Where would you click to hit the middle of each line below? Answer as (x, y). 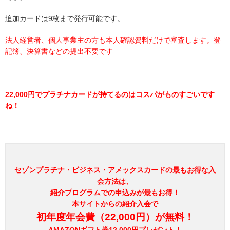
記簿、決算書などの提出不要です (59, 52)
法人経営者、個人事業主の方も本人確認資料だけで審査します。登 (113, 40)
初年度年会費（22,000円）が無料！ (115, 217)
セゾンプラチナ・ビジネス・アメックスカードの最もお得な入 (115, 170)
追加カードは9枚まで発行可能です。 (65, 19)
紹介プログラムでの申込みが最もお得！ (115, 193)
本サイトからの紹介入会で (115, 204)
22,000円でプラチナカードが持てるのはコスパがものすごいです (110, 95)
